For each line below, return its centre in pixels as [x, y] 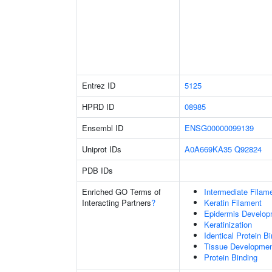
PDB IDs [97, 170]
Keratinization [228, 224]
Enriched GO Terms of [121, 192]
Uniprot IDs [102, 149]
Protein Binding [231, 257]
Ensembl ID [103, 128]
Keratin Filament [233, 202]
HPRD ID [98, 107]
